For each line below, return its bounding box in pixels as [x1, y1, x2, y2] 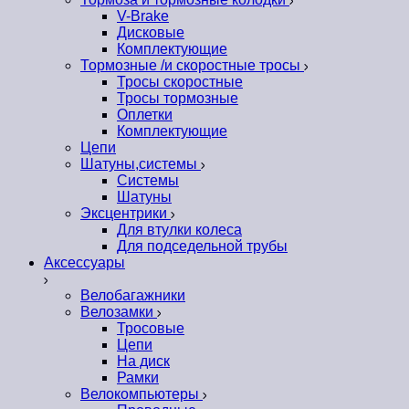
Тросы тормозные [117, 90, 238, 107]
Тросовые [117, 320, 184, 337]
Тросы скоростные [117, 74, 243, 90]
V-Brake [117, 8, 169, 25]
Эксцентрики [80, 205, 171, 222]
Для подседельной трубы [117, 238, 288, 255]
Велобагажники [80, 288, 185, 304]
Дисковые [117, 25, 184, 41]
